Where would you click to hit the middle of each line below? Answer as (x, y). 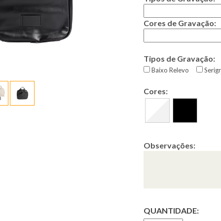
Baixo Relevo (170, 70)
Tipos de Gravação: (179, 58)
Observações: (169, 145)
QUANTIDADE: (171, 210)
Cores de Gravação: (180, 23)
